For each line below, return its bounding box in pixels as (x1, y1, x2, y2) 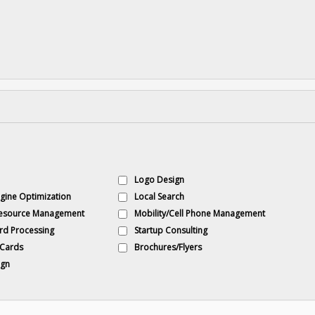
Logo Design (134, 174, 184, 186)
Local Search (134, 191, 184, 202)
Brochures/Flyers (134, 241, 202, 253)
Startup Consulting (134, 224, 207, 236)
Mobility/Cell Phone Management (134, 207, 265, 219)
